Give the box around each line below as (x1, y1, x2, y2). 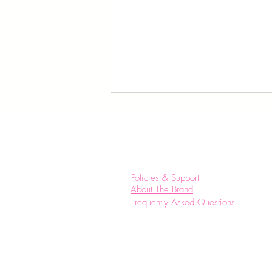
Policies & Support (131, 172, 199, 184)
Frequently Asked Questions (131, 196, 235, 208)
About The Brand (131, 183, 193, 195)
